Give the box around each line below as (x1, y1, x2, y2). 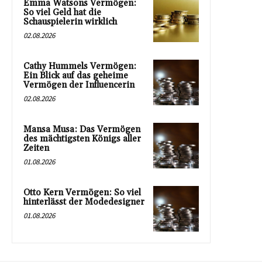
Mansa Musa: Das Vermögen (23, 123, 140, 135)
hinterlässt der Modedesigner (23, 196, 144, 208)
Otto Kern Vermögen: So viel (23, 187, 141, 198)
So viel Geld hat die (23, 6, 101, 18)
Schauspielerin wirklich (23, 16, 117, 27)
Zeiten (23, 142, 49, 154)
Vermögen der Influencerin (23, 79, 135, 91)
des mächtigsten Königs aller (23, 133, 141, 144)
